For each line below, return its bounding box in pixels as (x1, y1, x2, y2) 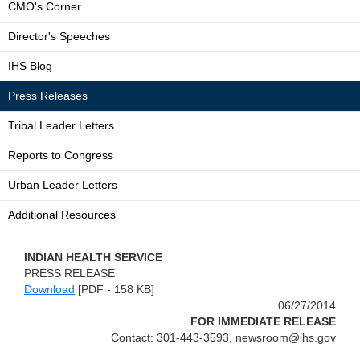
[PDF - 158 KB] (78, 283, 154, 296)
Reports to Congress (8, 149, 113, 162)
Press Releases (8, 89, 88, 102)
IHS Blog (8, 59, 52, 72)
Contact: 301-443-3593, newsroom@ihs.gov (111, 331, 336, 344)
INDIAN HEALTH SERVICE (24, 251, 162, 264)
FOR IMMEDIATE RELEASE (190, 315, 336, 328)
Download (24, 283, 75, 296)
